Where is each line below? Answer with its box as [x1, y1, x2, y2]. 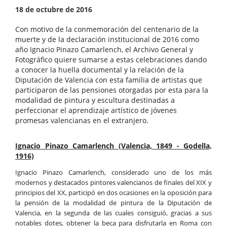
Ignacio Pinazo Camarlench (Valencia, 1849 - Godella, [15, 141, 212, 151]
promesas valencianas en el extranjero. [15, 116, 148, 126]
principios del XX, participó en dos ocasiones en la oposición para [15, 188, 212, 198]
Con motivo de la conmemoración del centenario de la [15, 24, 199, 34]
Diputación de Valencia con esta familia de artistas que [15, 75, 202, 85]
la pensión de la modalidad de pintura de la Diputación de [15, 198, 212, 208]
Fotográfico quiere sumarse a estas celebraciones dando [15, 55, 207, 65]
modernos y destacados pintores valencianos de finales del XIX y [15, 178, 212, 187]
